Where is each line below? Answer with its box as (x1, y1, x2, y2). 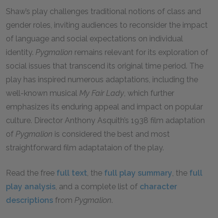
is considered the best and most (53, 129, 170, 139)
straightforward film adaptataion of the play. (6, 143, 164, 152)
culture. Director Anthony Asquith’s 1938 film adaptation (6, 116, 205, 125)
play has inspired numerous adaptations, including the (6, 75, 198, 84)
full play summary (104, 168, 172, 178)
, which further (124, 89, 174, 98)
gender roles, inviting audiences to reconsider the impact (6, 20, 208, 30)
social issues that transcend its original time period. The (6, 61, 203, 71)
